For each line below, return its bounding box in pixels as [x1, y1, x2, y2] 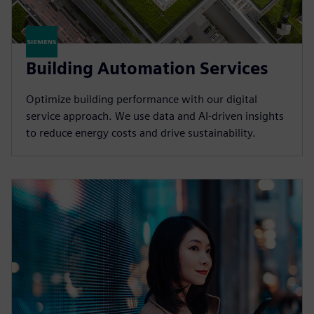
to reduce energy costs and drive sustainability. [26, 126, 256, 140]
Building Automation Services [26, 58, 268, 79]
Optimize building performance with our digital [26, 93, 257, 107]
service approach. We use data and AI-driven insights [26, 109, 284, 123]
